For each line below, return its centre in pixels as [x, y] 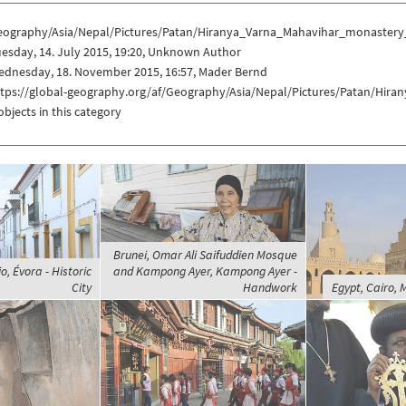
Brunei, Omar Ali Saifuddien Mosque [205, 254]
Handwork [270, 287]
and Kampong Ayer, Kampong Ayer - [205, 271]
